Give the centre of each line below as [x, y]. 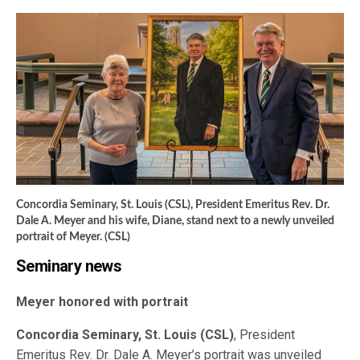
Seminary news [69, 266]
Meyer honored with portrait [102, 302]
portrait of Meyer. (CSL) [73, 237]
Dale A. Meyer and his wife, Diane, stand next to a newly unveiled [175, 221]
